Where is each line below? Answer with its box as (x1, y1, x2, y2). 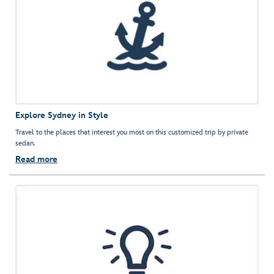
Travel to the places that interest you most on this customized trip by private (15, 128, 248, 138)
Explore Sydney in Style (15, 110, 108, 121)
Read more (15, 154, 57, 165)
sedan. (15, 139, 35, 149)
